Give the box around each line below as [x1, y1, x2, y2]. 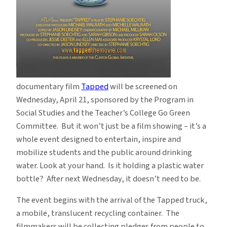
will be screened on [108, 80, 177, 93]
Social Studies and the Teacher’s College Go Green [16, 106, 190, 119]
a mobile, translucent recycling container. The [16, 207, 179, 219]
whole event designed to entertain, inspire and [16, 133, 181, 145]
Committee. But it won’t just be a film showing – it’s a [16, 120, 206, 132]
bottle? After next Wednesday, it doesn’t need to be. [16, 172, 201, 185]
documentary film [16, 80, 81, 93]
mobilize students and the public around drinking [16, 146, 192, 159]
